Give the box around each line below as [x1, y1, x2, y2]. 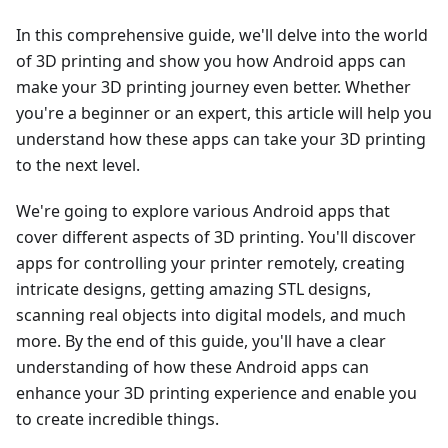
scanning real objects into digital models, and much [16, 303, 406, 326]
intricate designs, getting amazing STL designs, [16, 277, 371, 300]
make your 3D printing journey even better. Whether [16, 75, 411, 98]
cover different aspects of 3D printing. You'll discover [16, 225, 416, 248]
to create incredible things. [16, 407, 219, 430]
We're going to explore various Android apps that [16, 199, 390, 222]
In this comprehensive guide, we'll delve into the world [16, 23, 428, 46]
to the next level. [16, 153, 140, 176]
